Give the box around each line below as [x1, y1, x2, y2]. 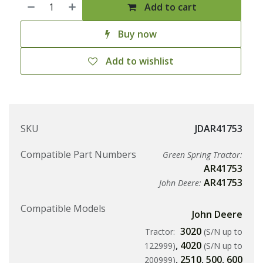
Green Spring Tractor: [163, 149, 242, 161]
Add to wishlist [106, 55, 174, 68]
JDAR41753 [195, 122, 242, 136]
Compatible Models [21, 202, 106, 215]
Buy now [116, 28, 157, 41]
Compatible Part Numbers [21, 148, 136, 161]
